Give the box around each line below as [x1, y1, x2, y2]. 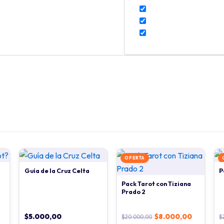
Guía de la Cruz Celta [24, 166, 89, 174]
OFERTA [124, 154, 145, 160]
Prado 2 [121, 187, 146, 195]
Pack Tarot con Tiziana [121, 179, 191, 187]
